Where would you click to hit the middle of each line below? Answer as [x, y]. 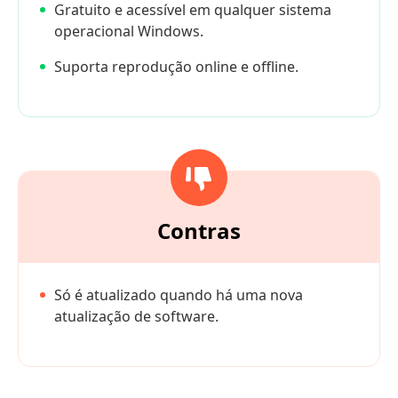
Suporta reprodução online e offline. [176, 67]
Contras [199, 231]
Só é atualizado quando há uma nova [179, 295]
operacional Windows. [129, 32]
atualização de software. [136, 317]
